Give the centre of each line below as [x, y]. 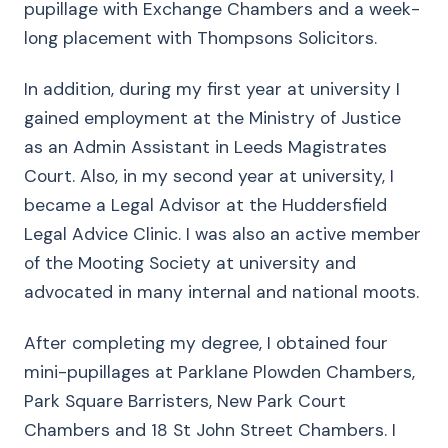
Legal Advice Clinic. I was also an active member [222, 234]
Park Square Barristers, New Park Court [185, 401]
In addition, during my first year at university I [212, 89]
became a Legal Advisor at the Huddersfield [205, 205]
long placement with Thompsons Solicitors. [200, 38]
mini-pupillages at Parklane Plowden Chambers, [219, 372]
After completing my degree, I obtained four [206, 343]
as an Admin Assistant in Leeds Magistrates [205, 147]
